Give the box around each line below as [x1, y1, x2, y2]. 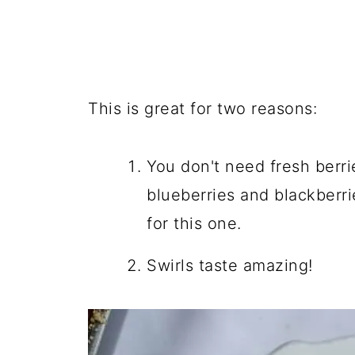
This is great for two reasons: [88, 99, 317, 118]
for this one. [147, 214, 242, 233]
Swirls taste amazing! [147, 256, 313, 275]
